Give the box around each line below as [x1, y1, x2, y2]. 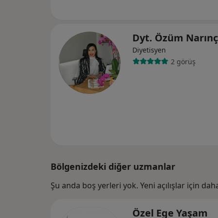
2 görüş [170, 56, 196, 66]
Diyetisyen [132, 45, 166, 54]
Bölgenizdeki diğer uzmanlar [51, 161, 175, 172]
